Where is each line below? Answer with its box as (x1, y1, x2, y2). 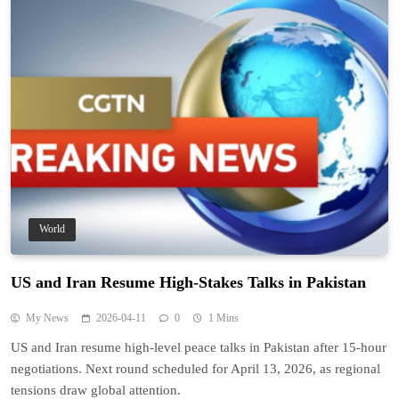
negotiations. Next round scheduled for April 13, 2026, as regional (11, 362, 380, 377)
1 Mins (208, 312, 239, 325)
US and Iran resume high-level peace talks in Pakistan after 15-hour (11, 340, 387, 355)
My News (26, 312, 69, 325)
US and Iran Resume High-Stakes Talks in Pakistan (11, 273, 366, 292)
